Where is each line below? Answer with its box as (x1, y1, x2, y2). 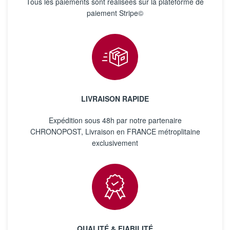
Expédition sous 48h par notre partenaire (48, 115, 182, 126)
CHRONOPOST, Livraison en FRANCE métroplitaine (30, 126, 200, 137)
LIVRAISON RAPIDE (81, 93, 149, 104)
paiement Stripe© (87, 8, 143, 18)
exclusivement (92, 138, 138, 148)
